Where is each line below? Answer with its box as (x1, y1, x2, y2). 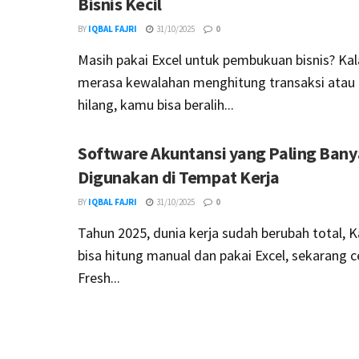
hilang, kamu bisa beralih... (78, 95, 234, 114)
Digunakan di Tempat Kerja (78, 165, 280, 188)
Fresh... (78, 268, 120, 287)
